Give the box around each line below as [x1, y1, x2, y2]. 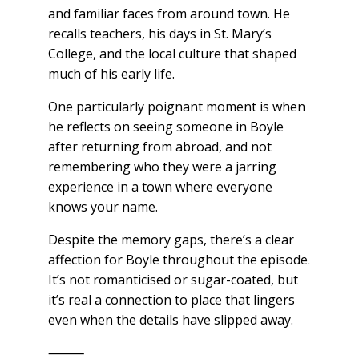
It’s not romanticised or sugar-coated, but [47, 271, 298, 289]
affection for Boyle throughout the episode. [47, 251, 310, 269]
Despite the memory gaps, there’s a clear [47, 231, 294, 249]
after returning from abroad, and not [47, 138, 272, 156]
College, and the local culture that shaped [47, 45, 296, 63]
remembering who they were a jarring [47, 158, 276, 176]
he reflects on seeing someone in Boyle [47, 118, 284, 136]
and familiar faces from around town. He [47, 5, 290, 23]
